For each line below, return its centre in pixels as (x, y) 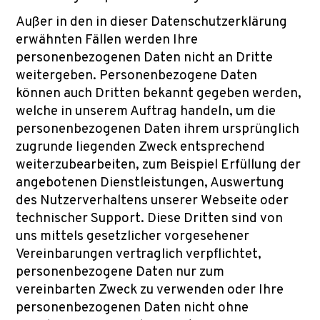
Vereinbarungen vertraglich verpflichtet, (139, 254)
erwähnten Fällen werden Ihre (107, 40)
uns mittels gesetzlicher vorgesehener (132, 236)
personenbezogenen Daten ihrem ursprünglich (157, 129)
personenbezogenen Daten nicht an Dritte (144, 58)
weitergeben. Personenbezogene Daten (136, 76)
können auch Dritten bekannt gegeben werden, (159, 94)
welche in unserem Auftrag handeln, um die (146, 111)
